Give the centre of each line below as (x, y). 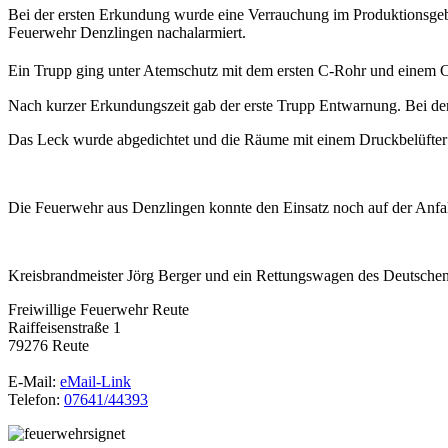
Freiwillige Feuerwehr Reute (98, 309)
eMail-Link (95, 381)
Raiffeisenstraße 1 (64, 327)
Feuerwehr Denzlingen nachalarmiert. (127, 33)
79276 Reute (48, 345)
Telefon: (36, 399)
